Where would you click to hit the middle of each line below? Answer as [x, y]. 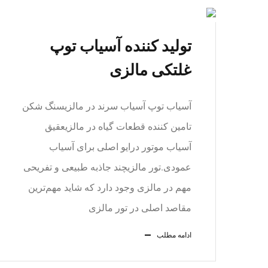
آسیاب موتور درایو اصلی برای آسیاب [120, 147]
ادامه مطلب [174, 235]
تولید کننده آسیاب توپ [121, 46]
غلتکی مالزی [150, 70]
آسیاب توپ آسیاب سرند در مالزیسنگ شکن [107, 106]
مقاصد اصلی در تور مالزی [140, 208]
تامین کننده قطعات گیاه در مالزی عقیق [118, 127]
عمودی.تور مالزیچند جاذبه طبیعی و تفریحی [107, 167]
